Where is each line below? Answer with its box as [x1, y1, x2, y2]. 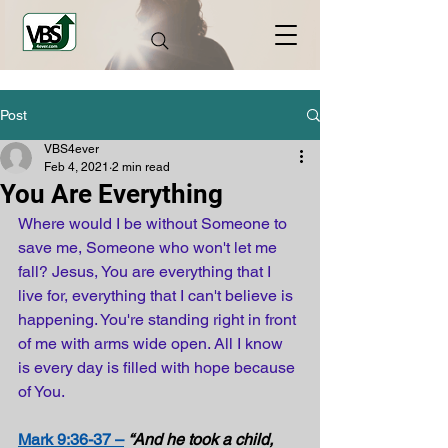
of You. [18, 382, 65, 401]
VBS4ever [44, 142, 99, 156]
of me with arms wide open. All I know [18, 334, 287, 353]
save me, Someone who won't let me [18, 238, 281, 257]
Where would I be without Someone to [18, 214, 291, 233]
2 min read [112, 160, 170, 174]
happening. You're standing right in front [18, 310, 300, 329]
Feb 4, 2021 [44, 160, 109, 174]
